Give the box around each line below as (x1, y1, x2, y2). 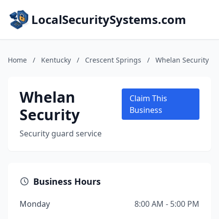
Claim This (130, 93, 168, 104)
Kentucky (41, 55, 71, 65)
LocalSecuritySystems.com (31, 11, 186, 27)
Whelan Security (155, 55, 209, 65)
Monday (20, 198, 50, 209)
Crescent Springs (85, 55, 141, 65)
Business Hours (33, 175, 101, 187)
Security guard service (20, 128, 102, 139)
